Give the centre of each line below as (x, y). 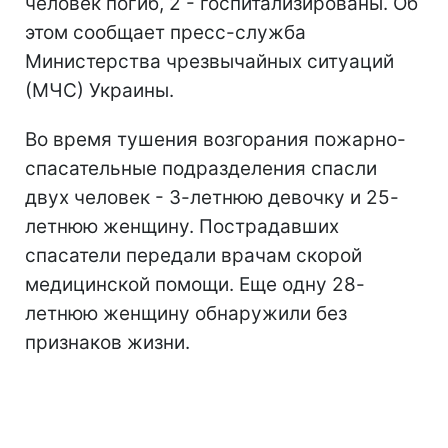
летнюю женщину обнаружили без (186, 313)
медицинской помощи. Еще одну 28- (195, 284)
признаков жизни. (107, 342)
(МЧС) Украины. (99, 90)
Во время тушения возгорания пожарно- (215, 139)
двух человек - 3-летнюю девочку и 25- (212, 197)
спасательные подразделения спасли (201, 168)
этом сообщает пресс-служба (165, 32)
